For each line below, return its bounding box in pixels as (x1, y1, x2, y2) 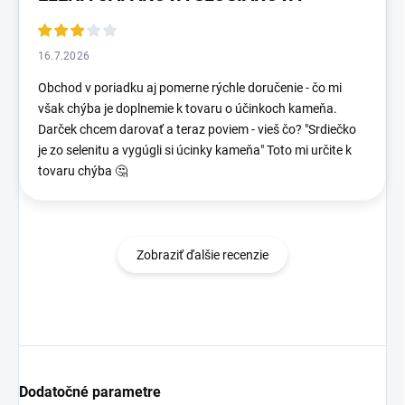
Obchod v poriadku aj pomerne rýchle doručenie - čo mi (38, 80, 342, 96)
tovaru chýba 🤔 (38, 164, 127, 179)
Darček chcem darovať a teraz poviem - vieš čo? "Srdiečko (38, 122, 356, 137)
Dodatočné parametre (19, 383, 161, 401)
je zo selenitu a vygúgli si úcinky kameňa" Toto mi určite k (38, 143, 352, 158)
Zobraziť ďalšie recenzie (137, 248, 268, 263)
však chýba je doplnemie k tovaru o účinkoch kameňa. (38, 101, 337, 117)
